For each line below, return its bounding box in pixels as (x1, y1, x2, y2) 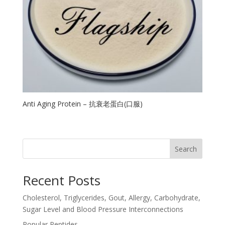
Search (175, 144, 197, 154)
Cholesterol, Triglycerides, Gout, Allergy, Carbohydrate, (22, 193, 200, 203)
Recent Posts (22, 171, 100, 190)
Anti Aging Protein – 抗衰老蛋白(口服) (22, 98, 143, 108)
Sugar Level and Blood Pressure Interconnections (22, 204, 183, 214)
